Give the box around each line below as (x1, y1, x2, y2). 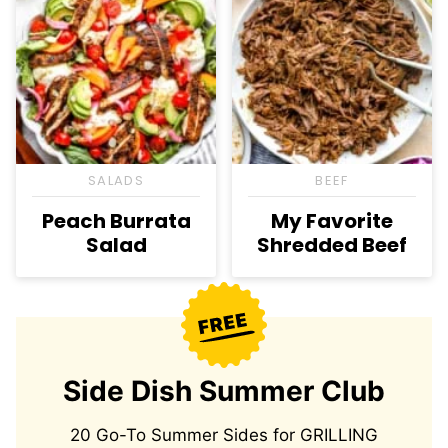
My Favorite (271, 207, 393, 236)
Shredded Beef (257, 231, 407, 260)
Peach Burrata (41, 207, 191, 236)
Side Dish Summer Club (63, 374, 385, 409)
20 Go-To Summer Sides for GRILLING (70, 425, 378, 446)
